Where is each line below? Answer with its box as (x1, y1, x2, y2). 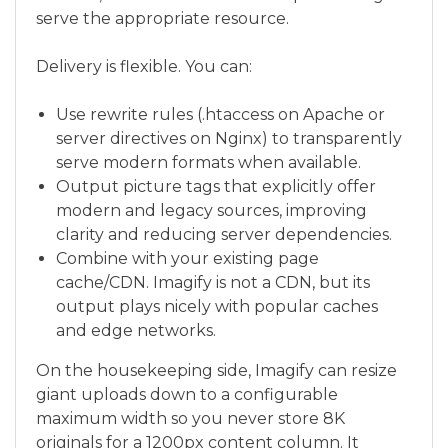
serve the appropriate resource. (36, 9, 289, 28)
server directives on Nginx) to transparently (56, 129, 402, 148)
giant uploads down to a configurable (36, 385, 338, 404)
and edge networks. (56, 321, 216, 340)
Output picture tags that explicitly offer (56, 177, 376, 196)
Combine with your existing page (56, 249, 319, 268)
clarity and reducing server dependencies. (56, 225, 392, 244)
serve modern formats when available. (56, 153, 361, 172)
